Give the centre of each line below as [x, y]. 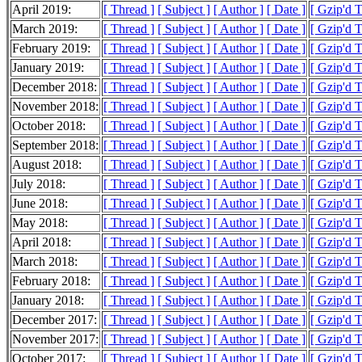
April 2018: [42, 242]
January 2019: [48, 68]
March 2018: [45, 262]
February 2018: [51, 281]
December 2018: [55, 87]
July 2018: [39, 184]
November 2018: [55, 107]
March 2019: [45, 29]
